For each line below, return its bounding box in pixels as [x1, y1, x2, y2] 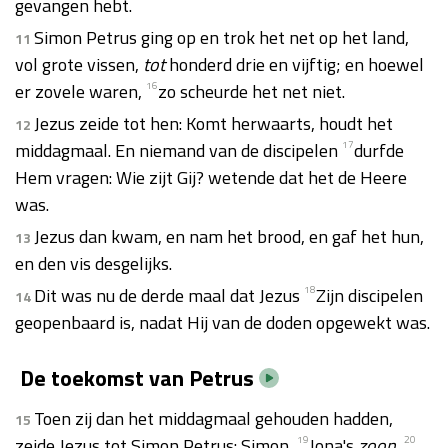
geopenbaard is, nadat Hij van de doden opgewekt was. [15, 309, 430, 336]
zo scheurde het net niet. [158, 78, 345, 105]
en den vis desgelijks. [15, 250, 172, 277]
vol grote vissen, [15, 51, 143, 78]
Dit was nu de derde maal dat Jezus [34, 282, 304, 309]
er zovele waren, [15, 78, 146, 105]
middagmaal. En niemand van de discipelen [15, 137, 342, 164]
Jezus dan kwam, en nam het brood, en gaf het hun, [34, 223, 424, 250]
